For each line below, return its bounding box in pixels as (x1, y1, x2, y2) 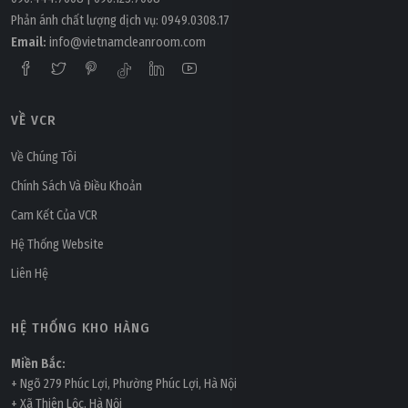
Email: (11, 34, 46, 50)
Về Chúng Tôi (11, 148, 76, 165)
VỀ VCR (11, 111, 57, 128)
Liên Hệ (11, 265, 48, 281)
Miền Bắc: (11, 355, 66, 372)
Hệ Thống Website (11, 236, 104, 252)
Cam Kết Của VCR (11, 207, 97, 223)
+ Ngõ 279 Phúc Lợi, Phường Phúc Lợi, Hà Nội (11, 375, 240, 392)
